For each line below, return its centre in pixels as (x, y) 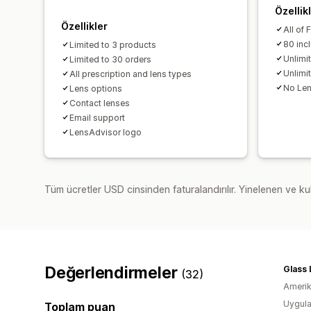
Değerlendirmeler (113, 272)
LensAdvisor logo (106, 132)
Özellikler (84, 26)
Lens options (96, 88)
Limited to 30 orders (110, 59)
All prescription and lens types (131, 74)
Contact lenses (100, 103)
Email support (97, 117)
